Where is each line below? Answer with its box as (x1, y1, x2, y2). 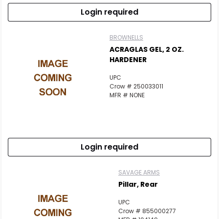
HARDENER (109, 55, 147, 65)
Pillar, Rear (118, 179, 158, 189)
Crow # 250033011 (109, 82, 163, 90)
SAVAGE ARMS (118, 168, 160, 176)
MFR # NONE (109, 91, 145, 99)
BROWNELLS (109, 33, 143, 42)
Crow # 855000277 (118, 207, 176, 215)
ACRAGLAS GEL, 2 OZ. (109, 44, 184, 54)
